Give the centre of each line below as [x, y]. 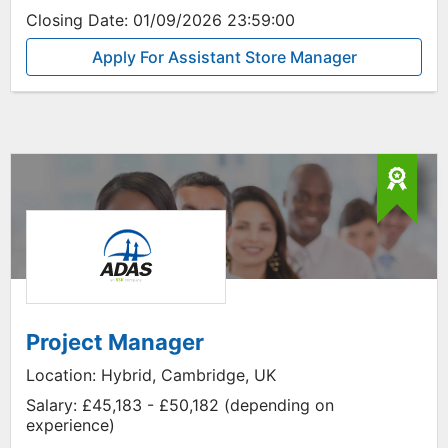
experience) [70, 425]
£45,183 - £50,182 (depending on [205, 405]
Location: [61, 375]
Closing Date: [77, 20]
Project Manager [115, 342]
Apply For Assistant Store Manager [224, 57]
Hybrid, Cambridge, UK [186, 375]
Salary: [51, 405]
